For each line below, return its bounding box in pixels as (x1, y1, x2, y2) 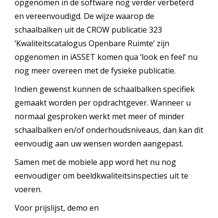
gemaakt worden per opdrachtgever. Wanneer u (15, 97, 191, 108)
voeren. (15, 184, 42, 195)
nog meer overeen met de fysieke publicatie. (15, 65, 176, 76)
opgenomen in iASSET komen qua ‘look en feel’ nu (15, 52, 198, 62)
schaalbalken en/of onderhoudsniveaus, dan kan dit (15, 125, 203, 135)
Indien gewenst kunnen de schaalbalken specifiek (15, 84, 195, 94)
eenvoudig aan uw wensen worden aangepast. (15, 138, 183, 149)
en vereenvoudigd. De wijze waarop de (15, 11, 154, 21)
